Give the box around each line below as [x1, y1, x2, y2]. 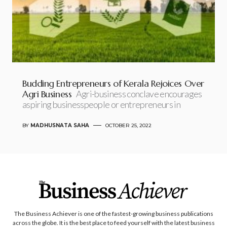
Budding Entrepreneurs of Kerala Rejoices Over [22, 77, 204, 89]
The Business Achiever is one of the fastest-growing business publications [14, 210, 213, 217]
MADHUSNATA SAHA [30, 122, 89, 129]
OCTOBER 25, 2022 [105, 122, 152, 129]
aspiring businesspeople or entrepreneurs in [22, 98, 180, 110]
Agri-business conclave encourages [75, 88, 202, 99]
